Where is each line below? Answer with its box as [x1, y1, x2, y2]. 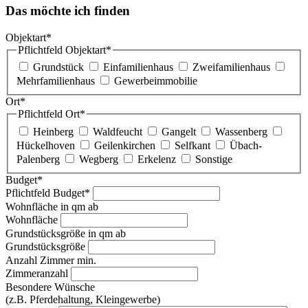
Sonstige [195, 153, 232, 165]
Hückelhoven [16, 139, 75, 151]
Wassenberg [215, 125, 267, 137]
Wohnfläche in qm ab [5, 200, 98, 212]
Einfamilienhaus [103, 61, 173, 74]
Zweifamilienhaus [192, 61, 270, 74]
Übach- [230, 139, 262, 151]
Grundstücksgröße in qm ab [5, 227, 126, 239]
